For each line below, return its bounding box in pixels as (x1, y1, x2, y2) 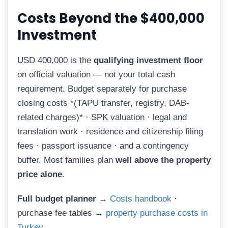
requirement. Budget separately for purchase (17, 84, 187, 94)
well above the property (116, 155, 211, 165)
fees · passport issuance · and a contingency (17, 141, 189, 151)
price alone (17, 169, 62, 180)
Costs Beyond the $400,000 (17, 9, 205, 27)
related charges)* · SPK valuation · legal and (17, 112, 187, 123)
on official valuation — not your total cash (17, 70, 175, 80)
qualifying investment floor (94, 55, 203, 66)
